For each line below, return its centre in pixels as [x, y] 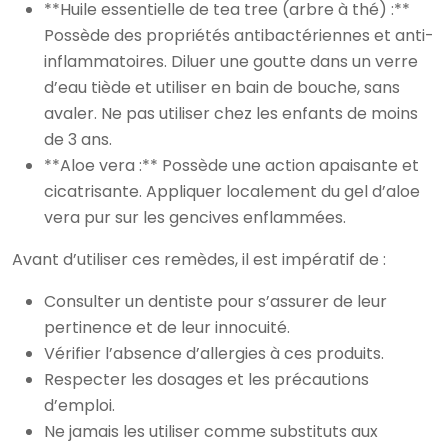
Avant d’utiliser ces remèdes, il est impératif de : [199, 259]
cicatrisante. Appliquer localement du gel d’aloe [232, 191]
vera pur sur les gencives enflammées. [195, 217]
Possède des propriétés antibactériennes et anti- [239, 35]
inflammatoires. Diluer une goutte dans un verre [231, 61]
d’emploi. [79, 405]
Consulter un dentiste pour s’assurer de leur [215, 301]
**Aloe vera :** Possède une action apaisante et [231, 165]
